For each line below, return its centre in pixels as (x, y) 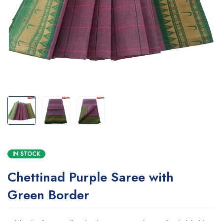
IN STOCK (26, 154)
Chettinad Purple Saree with (91, 177)
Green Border (48, 195)
